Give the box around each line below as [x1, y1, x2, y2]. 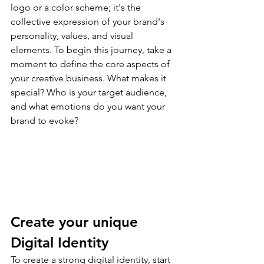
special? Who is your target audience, [11, 87, 169, 98]
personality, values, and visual [11, 30, 136, 42]
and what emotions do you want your [11, 101, 167, 113]
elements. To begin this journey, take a [11, 44, 174, 56]
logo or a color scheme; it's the [11, 2, 143, 14]
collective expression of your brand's [11, 16, 167, 28]
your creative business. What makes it [11, 72, 169, 84]
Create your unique [11, 213, 142, 231]
